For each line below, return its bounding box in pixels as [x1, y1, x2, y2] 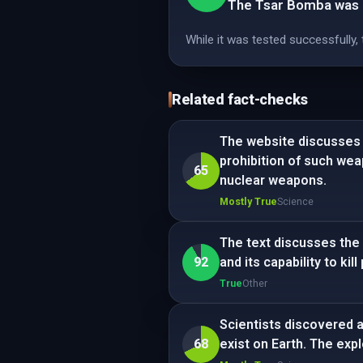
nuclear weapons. [220, 173, 327, 188]
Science [277, 195, 314, 207]
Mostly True [220, 195, 277, 207]
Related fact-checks [172, 91, 309, 108]
